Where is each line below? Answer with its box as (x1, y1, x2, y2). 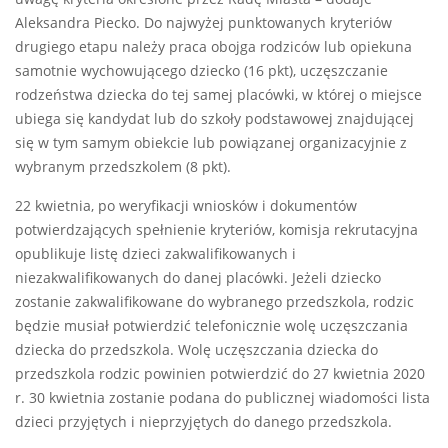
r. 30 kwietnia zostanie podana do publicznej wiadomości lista (15, 389, 430, 408)
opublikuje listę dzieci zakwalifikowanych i (15, 245, 296, 264)
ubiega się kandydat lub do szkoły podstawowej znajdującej (15, 110, 414, 129)
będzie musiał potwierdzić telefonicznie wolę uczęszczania (15, 317, 408, 336)
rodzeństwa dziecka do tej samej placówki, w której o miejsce (15, 86, 422, 105)
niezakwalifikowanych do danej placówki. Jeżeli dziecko (15, 269, 381, 288)
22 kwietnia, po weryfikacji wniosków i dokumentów (15, 197, 357, 216)
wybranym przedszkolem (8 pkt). (15, 158, 231, 177)
